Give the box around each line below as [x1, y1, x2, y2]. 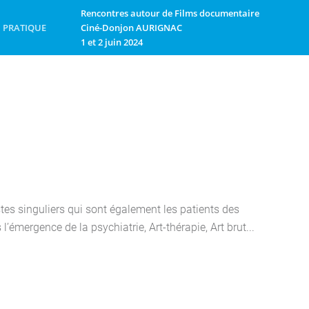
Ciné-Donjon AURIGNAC [81, 21, 182, 34]
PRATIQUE [3, 21, 46, 34]
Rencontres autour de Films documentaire [81, 6, 259, 19]
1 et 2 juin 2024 [81, 35, 143, 48]
